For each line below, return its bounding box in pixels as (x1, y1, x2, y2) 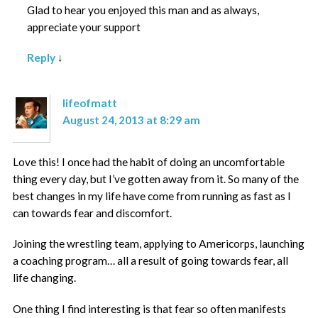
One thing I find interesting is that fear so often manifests (13, 302, 287, 315)
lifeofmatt (62, 96, 117, 109)
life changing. (13, 271, 77, 285)
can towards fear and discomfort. (13, 206, 172, 219)
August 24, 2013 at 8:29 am (62, 113, 200, 126)
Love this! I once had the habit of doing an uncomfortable (13, 155, 285, 168)
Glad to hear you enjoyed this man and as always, (26, 4, 259, 17)
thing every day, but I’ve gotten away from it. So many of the (13, 172, 300, 185)
